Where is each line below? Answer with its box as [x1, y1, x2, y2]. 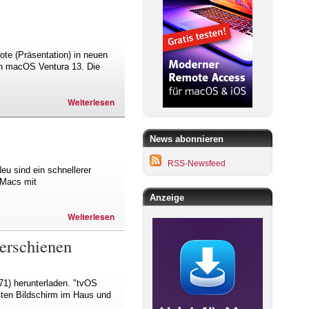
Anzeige [150, 192, 184, 203]
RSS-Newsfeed [168, 159, 226, 169]
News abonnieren [150, 134, 223, 145]
